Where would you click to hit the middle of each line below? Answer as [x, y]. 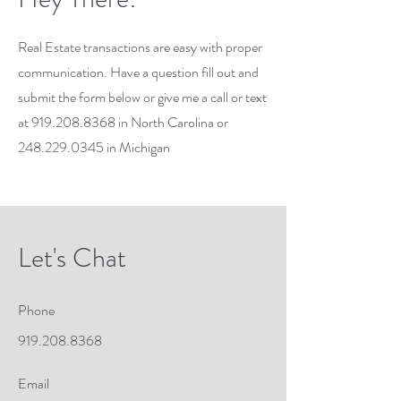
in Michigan [137, 147]
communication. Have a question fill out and [138, 72]
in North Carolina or [172, 122]
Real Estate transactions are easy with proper [140, 47]
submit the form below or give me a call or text [142, 97]
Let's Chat [72, 258]
